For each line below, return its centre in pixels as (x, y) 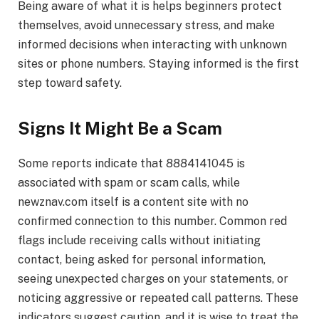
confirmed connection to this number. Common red (152, 221)
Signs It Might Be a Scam (120, 128)
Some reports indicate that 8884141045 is (131, 163)
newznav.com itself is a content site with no (133, 202)
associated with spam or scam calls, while (129, 182)
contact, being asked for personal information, (142, 259)
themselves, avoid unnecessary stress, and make (146, 25)
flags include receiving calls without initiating (139, 240)
